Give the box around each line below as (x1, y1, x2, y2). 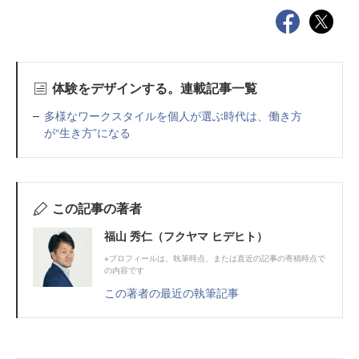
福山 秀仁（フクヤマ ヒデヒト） (104, 228, 268, 244)
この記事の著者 (51, 199, 142, 218)
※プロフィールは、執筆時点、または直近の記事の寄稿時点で (104, 252, 325, 264)
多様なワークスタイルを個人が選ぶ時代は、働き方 (44, 107, 302, 124)
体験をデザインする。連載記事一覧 (51, 79, 257, 98)
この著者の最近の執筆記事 (104, 284, 239, 301)
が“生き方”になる (44, 124, 131, 141)
